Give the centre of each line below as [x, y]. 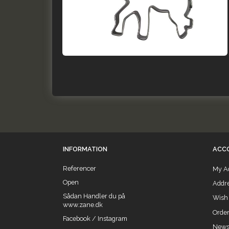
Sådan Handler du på [94, 196]
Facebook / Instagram [95, 219]
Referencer [79, 168]
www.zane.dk [83, 205]
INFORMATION [85, 149]
